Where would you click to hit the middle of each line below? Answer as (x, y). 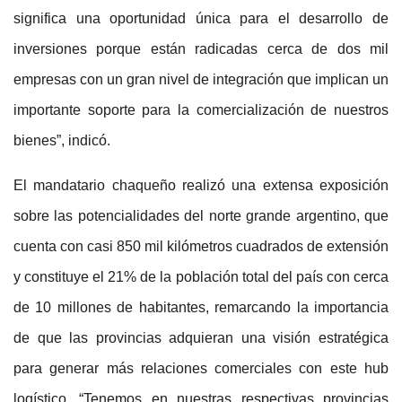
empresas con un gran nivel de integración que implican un (201, 80)
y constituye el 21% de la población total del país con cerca (201, 277)
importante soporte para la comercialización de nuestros (201, 110)
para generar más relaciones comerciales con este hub (201, 369)
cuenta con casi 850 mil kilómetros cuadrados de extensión (201, 247)
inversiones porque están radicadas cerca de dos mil (201, 49)
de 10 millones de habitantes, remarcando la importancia (201, 308)
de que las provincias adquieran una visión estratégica (201, 338)
